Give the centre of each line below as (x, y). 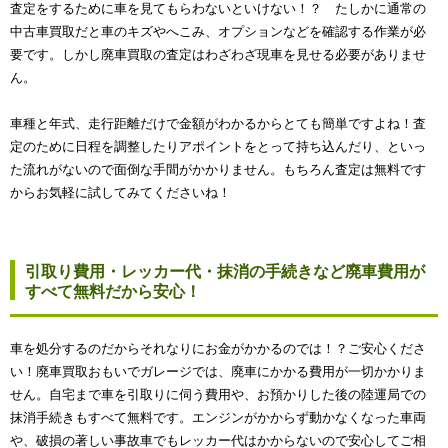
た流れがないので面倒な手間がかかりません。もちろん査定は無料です (218, 169)
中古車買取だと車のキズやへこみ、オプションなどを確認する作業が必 (218, 31)
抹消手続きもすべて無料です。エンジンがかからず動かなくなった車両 (218, 417)
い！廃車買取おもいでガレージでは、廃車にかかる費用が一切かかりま (218, 371)
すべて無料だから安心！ (113, 291)
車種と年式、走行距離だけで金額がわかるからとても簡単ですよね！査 (218, 123)
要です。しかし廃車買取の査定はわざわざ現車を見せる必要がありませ (218, 54)
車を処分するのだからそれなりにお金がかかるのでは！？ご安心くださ (218, 348)
